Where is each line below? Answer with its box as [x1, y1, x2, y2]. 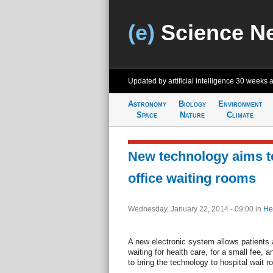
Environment [218, 99, 263, 108]
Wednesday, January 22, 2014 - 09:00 [127, 205, 255, 213]
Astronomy [127, 99, 166, 108]
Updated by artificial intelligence [127, 77, 236, 85]
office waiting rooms [127, 171, 256, 186]
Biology [178, 99, 206, 108]
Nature [179, 110, 205, 119]
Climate [227, 110, 253, 119]
